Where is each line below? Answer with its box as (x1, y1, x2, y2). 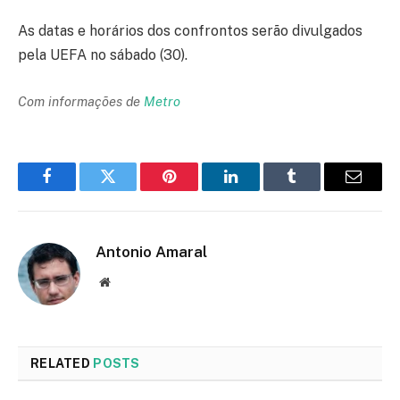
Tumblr (290, 181, 338, 198)
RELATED (30, 356, 94, 371)
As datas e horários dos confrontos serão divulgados (18, 22, 362, 40)
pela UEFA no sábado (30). (18, 46, 187, 64)
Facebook (45, 181, 108, 198)
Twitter (106, 181, 154, 198)
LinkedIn (229, 181, 288, 198)
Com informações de (18, 94, 144, 109)
